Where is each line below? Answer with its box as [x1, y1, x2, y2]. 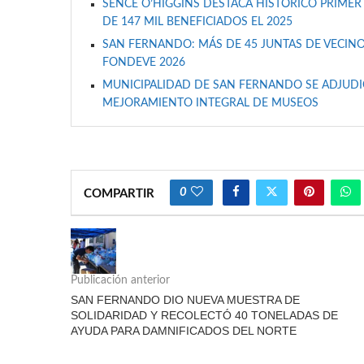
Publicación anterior [71, 275, 170, 286]
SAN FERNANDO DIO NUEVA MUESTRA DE [71, 293, 300, 306]
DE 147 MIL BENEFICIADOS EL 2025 [102, 16, 292, 28]
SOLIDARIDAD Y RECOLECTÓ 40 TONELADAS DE [71, 309, 338, 322]
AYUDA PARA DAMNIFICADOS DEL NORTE [71, 324, 297, 337]
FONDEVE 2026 [102, 57, 185, 68]
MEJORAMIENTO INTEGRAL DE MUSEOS [102, 97, 318, 109]
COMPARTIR [84, 188, 154, 200]
